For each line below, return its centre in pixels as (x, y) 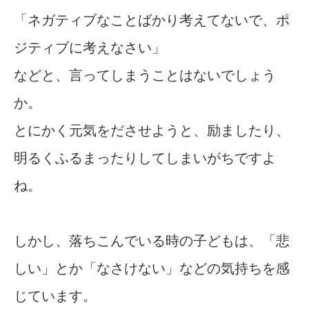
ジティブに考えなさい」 (90, 47)
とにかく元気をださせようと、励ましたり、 (152, 130)
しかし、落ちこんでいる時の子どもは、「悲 (152, 240)
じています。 (55, 296)
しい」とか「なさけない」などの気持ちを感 (152, 268)
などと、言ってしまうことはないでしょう (145, 75)
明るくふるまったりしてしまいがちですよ (145, 158)
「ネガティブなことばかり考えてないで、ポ (152, 20)
